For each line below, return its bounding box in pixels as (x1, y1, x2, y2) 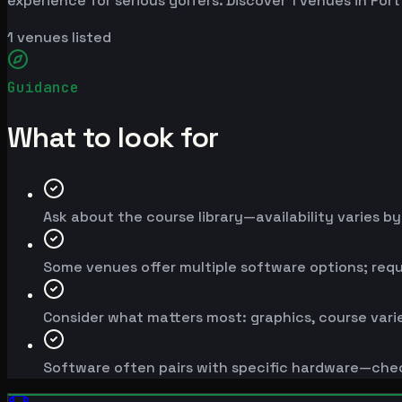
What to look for (7, 119, 219, 156)
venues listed (13, 27, 111, 47)
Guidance (7, 77, 79, 97)
